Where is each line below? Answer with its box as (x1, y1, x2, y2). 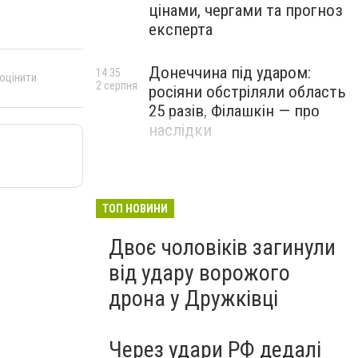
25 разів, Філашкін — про (149, 101, 320, 121)
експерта (149, 20, 213, 39)
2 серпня (96, 79, 137, 92)
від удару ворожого (109, 260, 290, 286)
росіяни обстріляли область (149, 82, 346, 101)
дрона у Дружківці (109, 285, 278, 312)
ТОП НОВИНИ (102, 202, 168, 215)
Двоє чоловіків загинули (109, 234, 336, 261)
